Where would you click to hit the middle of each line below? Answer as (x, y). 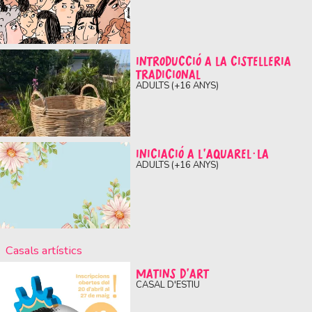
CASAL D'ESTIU (167, 285)
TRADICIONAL (168, 75)
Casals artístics (45, 250)
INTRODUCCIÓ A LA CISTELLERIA (213, 62)
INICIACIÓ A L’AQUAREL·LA (202, 154)
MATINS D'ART (172, 274)
